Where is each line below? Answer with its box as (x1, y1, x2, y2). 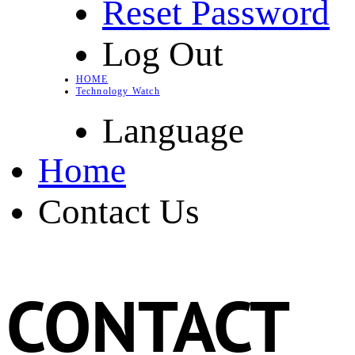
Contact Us (38, 192, 200, 232)
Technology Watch (75, 85, 160, 97)
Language (102, 111, 244, 151)
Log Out (102, 34, 223, 74)
